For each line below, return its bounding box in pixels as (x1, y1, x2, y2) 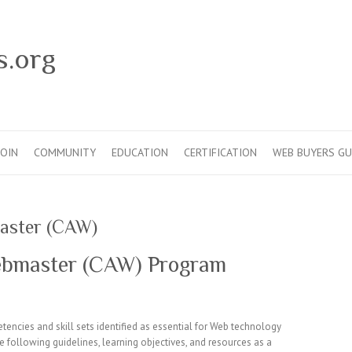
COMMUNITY (34, 145, 96, 159)
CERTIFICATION (184, 145, 257, 159)
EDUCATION (112, 145, 168, 159)
